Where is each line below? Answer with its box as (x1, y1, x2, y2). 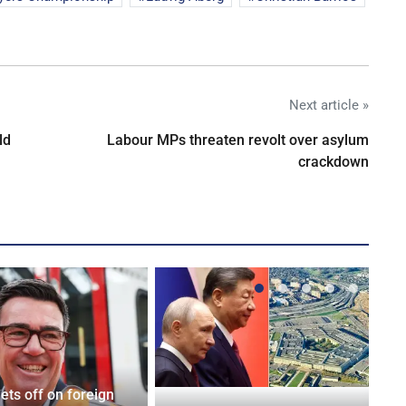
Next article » (289, 97, 369, 114)
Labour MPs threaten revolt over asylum (107, 131, 369, 150)
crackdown (298, 153, 369, 171)
